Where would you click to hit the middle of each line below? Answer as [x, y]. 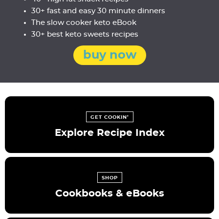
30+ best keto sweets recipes [85, 35]
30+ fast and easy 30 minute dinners [98, 11]
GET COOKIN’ [109, 118]
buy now [109, 55]
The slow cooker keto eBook [84, 23]
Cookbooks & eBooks [109, 194]
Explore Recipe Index [109, 133]
